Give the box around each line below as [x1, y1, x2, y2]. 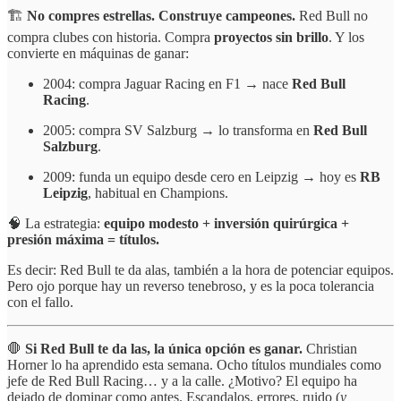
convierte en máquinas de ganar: [7, 46, 189, 62]
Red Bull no [299, 8, 368, 24]
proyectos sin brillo [214, 30, 328, 46]
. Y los [328, 30, 364, 46]
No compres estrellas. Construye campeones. [27, 8, 299, 24]
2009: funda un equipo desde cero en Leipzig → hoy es [43, 169, 360, 185]
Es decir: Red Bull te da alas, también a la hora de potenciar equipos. [7, 262, 394, 278]
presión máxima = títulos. [7, 232, 159, 248]
